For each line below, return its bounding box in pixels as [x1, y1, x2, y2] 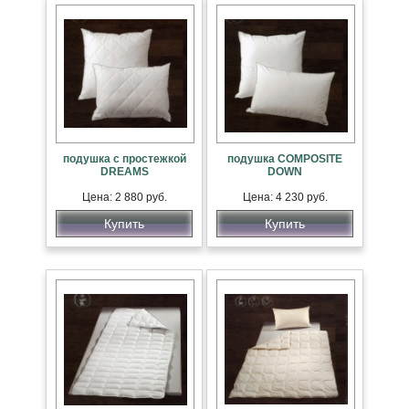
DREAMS [100, 165, 149, 178]
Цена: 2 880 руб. [81, 191, 167, 204]
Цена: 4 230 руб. [242, 191, 328, 204]
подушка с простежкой [62, 152, 186, 165]
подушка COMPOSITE [227, 152, 342, 165]
